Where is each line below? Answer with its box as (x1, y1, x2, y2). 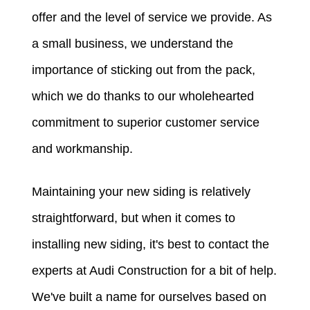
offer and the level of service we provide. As (32, 10, 273, 25)
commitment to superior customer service (32, 116, 260, 130)
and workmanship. (32, 142, 134, 156)
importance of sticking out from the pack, (32, 63, 256, 77)
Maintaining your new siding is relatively (32, 185, 251, 199)
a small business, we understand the (32, 37, 234, 51)
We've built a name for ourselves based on (32, 290, 267, 304)
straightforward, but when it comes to (32, 211, 236, 226)
